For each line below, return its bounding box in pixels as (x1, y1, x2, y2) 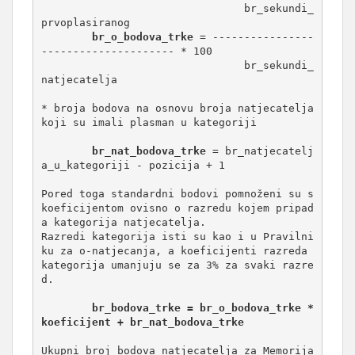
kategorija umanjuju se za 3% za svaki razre (40, 259, 314, 271)
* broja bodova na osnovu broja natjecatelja (40, 102, 314, 114)
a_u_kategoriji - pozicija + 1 (40, 159, 225, 171)
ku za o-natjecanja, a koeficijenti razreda (40, 245, 307, 257)
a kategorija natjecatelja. (40, 216, 206, 228)
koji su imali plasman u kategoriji (40, 116, 257, 128)
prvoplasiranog (40, 17, 130, 29)
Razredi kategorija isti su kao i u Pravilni (40, 231, 314, 242)
